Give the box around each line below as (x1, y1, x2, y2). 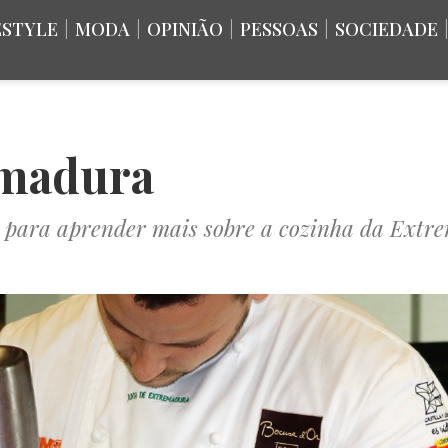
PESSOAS (240, 17, 318, 41)
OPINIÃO (147, 17, 223, 41)
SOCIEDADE (335, 17, 438, 41)
